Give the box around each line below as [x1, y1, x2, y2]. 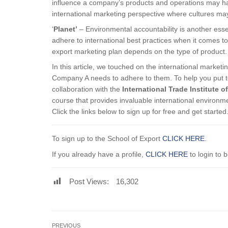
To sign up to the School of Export [52, 134, 162, 143]
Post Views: [69, 177, 109, 186]
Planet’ [53, 24, 77, 33]
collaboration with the [52, 85, 122, 94]
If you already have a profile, [52, 150, 146, 158]
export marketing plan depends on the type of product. [52, 47, 227, 55]
